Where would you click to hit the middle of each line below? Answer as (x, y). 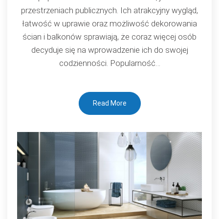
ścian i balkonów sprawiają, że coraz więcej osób (109, 37)
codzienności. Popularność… (109, 63)
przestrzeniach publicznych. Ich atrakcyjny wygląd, (109, 11)
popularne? (117, 42)
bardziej (112, 29)
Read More (109, 103)
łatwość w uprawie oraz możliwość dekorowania (109, 24)
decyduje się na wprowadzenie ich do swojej (109, 50)
